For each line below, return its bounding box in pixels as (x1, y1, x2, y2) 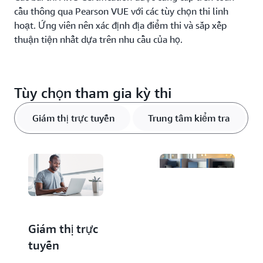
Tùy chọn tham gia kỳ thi (14, 84, 171, 101)
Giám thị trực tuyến (32, 112, 115, 124)
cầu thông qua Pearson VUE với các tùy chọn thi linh (14, 5, 228, 17)
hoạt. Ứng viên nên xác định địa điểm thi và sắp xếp (14, 19, 227, 31)
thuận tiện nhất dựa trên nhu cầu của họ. (14, 33, 183, 45)
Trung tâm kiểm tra (147, 112, 230, 124)
